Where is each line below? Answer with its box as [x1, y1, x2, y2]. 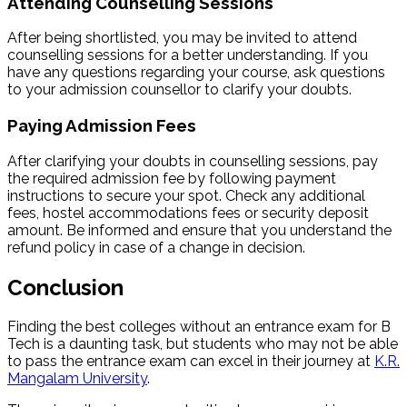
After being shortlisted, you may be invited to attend [7, 29, 357, 47]
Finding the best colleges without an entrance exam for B [7, 318, 391, 336]
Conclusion [7, 273, 124, 301]
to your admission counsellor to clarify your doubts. [7, 81, 359, 99]
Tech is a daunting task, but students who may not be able [7, 335, 398, 353]
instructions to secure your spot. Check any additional [7, 186, 365, 204]
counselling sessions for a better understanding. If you [7, 46, 368, 65]
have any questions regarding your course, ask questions [7, 64, 385, 82]
